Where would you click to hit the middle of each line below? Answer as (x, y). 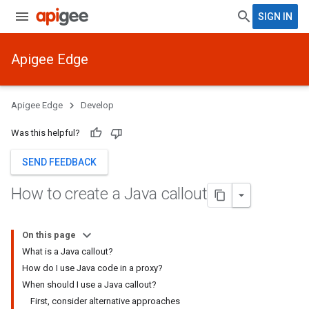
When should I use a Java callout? (89, 285)
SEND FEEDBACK (59, 162)
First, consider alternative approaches (105, 301)
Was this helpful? (46, 133)
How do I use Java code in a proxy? (92, 268)
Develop (97, 105)
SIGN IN (275, 17)
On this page (49, 235)
